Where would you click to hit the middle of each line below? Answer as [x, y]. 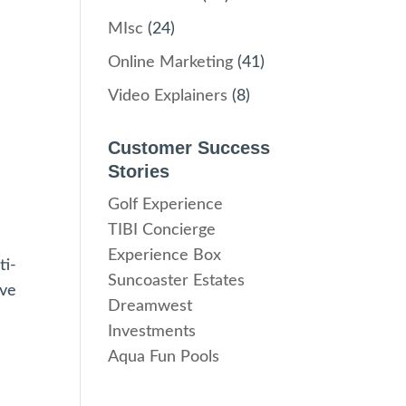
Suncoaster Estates [177, 281]
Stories [139, 171]
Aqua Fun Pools [164, 357]
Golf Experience [166, 205]
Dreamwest [150, 306]
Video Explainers [168, 96]
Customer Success [189, 148]
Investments [152, 332]
